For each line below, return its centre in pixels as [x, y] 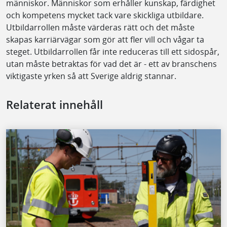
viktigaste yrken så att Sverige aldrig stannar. [92, 76]
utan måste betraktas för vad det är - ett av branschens [111, 64]
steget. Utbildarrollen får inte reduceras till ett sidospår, [113, 52]
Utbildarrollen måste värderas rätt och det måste [100, 28]
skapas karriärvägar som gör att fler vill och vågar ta [105, 40]
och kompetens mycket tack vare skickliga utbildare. [105, 15]
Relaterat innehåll [54, 105]
